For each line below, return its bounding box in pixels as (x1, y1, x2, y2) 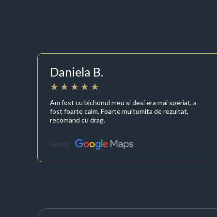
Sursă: (49, 139, 70, 149)
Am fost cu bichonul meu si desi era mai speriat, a (49, 98, 197, 107)
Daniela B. (49, 64, 103, 79)
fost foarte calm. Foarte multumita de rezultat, (49, 107, 188, 115)
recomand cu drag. (49, 115, 105, 124)
